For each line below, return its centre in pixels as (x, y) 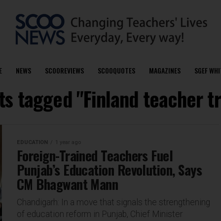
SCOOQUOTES (116, 70)
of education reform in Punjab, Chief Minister (100, 214)
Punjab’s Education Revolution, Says (109, 170)
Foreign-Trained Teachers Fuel (95, 155)
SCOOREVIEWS (64, 70)
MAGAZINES (165, 70)
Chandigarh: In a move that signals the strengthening (113, 202)
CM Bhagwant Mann (68, 184)
